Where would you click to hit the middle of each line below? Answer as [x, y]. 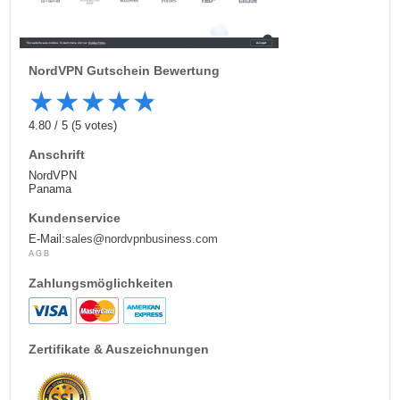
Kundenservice [75, 218]
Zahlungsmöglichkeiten [101, 283]
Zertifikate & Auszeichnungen [119, 350]
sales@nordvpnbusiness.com [142, 239]
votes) [100, 126]
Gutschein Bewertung [152, 71]
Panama [50, 189]
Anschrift [57, 155]
